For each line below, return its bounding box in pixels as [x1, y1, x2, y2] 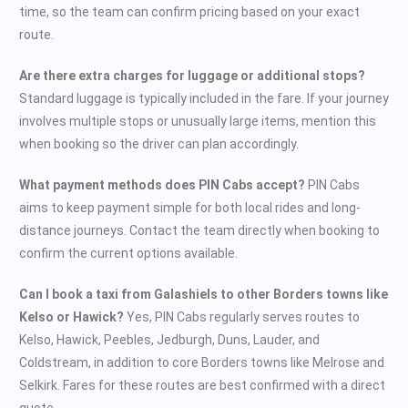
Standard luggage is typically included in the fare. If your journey [19, 90, 389, 106]
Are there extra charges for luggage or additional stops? [19, 67, 365, 83]
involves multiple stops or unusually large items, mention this [19, 113, 376, 128]
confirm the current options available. [19, 245, 238, 260]
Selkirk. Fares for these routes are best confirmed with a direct [19, 377, 385, 393]
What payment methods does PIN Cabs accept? [19, 177, 305, 192]
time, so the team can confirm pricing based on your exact [19, 4, 360, 19]
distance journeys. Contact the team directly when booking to [19, 222, 380, 238]
